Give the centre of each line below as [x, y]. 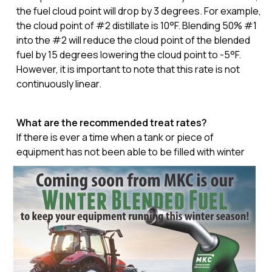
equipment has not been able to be [94, 152]
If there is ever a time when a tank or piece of [115, 137]
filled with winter [208, 152]
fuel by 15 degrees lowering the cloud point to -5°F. [128, 55]
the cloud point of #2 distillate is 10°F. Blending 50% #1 [136, 25]
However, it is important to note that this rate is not [128, 69]
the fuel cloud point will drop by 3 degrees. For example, [138, 11]
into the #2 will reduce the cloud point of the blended [133, 40]
